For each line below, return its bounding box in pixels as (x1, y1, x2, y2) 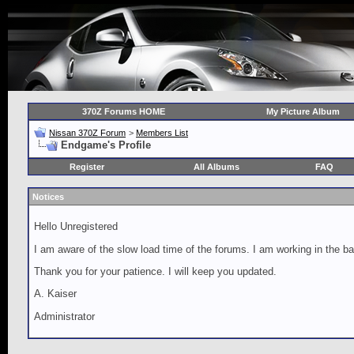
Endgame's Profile (61, 139, 151, 151)
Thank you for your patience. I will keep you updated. (34, 265, 277, 277)
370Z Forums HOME (82, 107, 165, 116)
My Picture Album (265, 107, 340, 116)
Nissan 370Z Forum (49, 128, 126, 137)
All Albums (194, 162, 239, 171)
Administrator (34, 310, 95, 322)
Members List (136, 128, 188, 137)
